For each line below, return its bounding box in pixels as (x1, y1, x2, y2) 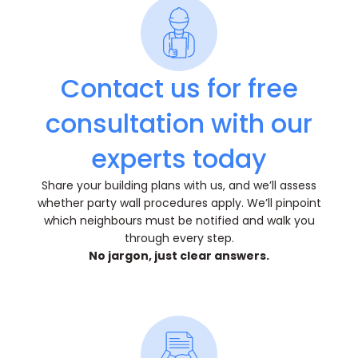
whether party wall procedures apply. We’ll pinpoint (37, 195, 321, 212)
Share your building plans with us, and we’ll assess (42, 177, 316, 194)
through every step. (124, 230, 234, 247)
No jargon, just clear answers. (89, 248, 269, 265)
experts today (91, 141, 267, 177)
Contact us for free (60, 70, 298, 107)
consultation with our (46, 105, 312, 142)
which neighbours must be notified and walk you (43, 213, 315, 229)
